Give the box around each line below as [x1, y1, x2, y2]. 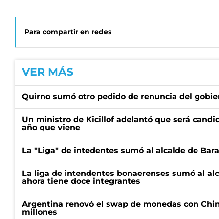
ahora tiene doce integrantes [22, 176, 140, 186]
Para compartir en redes [24, 27, 111, 36]
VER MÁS [22, 66, 73, 79]
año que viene [22, 123, 80, 132]
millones [22, 207, 57, 217]
